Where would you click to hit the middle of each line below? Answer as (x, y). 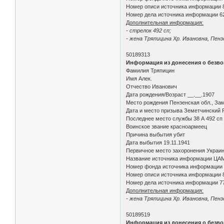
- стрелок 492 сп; (149, 30)
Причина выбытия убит (156, 134)
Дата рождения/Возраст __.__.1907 (170, 94)
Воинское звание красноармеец (167, 126)
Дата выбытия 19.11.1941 (158, 142)
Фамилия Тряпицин (150, 70)
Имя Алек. (139, 78)
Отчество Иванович (152, 86)
